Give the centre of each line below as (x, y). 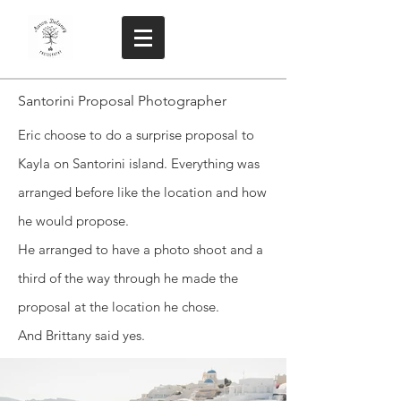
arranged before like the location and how (142, 192)
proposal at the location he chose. (119, 307)
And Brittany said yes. (81, 335)
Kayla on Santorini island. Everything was (139, 163)
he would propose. (73, 221)
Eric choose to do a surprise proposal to (136, 135)
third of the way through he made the (128, 278)
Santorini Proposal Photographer (122, 101)
